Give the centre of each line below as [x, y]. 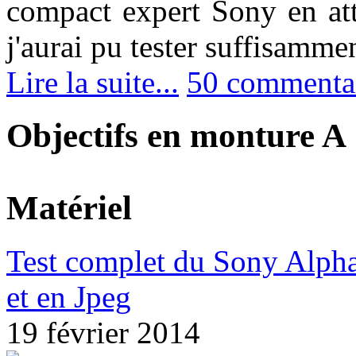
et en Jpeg [69, 297]
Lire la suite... [93, 82]
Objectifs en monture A [176, 135]
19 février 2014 [103, 333]
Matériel [69, 208]
